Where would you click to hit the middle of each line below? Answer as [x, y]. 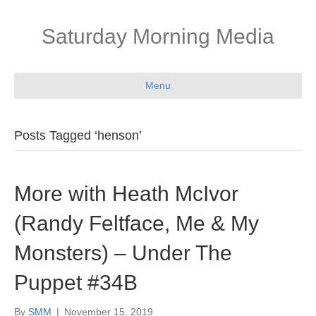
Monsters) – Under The [123, 253]
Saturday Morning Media [158, 36]
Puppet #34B [76, 282]
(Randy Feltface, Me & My [136, 223]
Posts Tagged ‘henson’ [78, 135]
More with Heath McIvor [126, 194]
